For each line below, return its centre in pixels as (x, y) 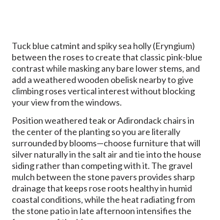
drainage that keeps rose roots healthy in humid (102, 188)
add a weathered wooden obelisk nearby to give (103, 80)
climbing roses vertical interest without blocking (103, 91)
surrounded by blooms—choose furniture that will (106, 143)
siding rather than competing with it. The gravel (102, 166)
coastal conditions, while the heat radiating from (103, 200)
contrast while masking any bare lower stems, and (106, 69)
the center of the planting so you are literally (96, 132)
